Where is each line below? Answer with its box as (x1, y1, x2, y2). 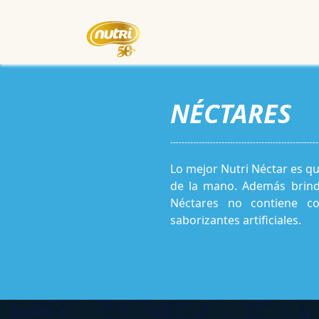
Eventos (278, 26, 310, 38)
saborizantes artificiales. (170, 212, 301, 228)
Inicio (175, 26, 197, 38)
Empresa (219, 26, 256, 38)
